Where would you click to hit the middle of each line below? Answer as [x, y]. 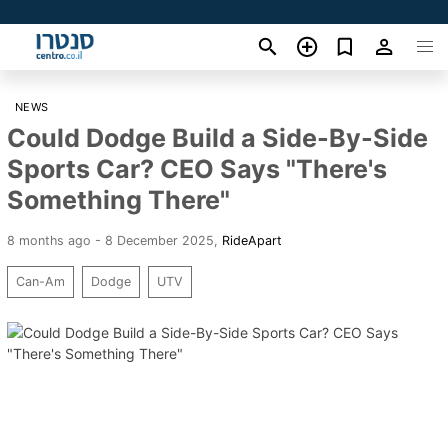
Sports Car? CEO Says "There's [197, 168]
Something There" [118, 199]
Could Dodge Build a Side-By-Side [217, 137]
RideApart [252, 240]
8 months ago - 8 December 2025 [110, 240]
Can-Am [40, 281]
